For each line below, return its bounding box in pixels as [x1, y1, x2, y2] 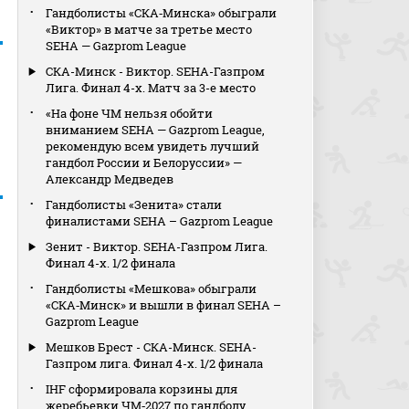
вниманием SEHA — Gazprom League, [46, 121, 266, 138]
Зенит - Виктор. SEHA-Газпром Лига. [46, 238, 268, 255]
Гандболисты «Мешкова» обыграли [46, 280, 257, 297]
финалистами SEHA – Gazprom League [46, 213, 274, 229]
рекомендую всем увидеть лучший [46, 138, 260, 154]
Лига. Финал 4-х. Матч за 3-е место [46, 79, 257, 96]
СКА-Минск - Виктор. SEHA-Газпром [46, 63, 266, 79]
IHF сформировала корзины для [46, 381, 238, 397]
